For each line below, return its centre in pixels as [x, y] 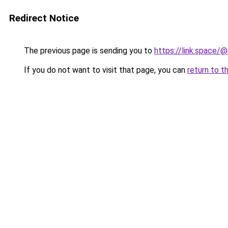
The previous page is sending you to [88, 51]
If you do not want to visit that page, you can [105, 70]
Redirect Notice [44, 18]
